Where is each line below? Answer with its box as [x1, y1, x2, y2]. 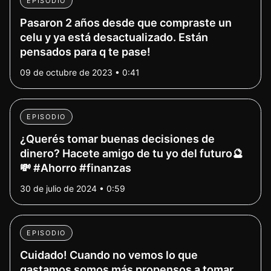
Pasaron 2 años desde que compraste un [20, 16, 232, 29]
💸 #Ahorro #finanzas [20, 162, 131, 174]
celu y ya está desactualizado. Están [20, 31, 208, 44]
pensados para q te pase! [20, 45, 151, 58]
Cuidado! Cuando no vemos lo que [20, 249, 198, 261]
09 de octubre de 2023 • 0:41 [20, 67, 140, 77]
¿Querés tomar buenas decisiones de [20, 132, 215, 145]
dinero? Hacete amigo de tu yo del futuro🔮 [20, 147, 243, 160]
